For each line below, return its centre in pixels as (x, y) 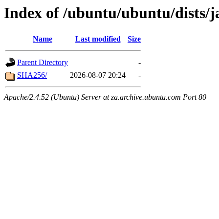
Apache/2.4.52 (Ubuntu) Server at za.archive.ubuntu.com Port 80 (105, 97)
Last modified (98, 39)
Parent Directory (43, 63)
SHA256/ (32, 75)
